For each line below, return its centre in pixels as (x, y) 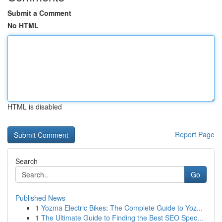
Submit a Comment (39, 13)
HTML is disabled (35, 107)
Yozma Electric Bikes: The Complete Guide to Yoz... (122, 208)
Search (27, 161)
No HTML (23, 25)
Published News (40, 198)
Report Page (195, 134)
